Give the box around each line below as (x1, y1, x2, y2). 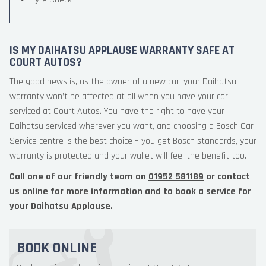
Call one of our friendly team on (9, 170, 148, 183)
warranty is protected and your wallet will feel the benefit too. (9, 150, 246, 162)
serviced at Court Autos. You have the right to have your (9, 105, 224, 118)
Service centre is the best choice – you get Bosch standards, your (9, 135, 256, 147)
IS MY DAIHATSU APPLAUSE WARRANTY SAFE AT (9, 43, 235, 58)
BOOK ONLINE (17, 239, 97, 258)
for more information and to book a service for (48, 185, 251, 198)
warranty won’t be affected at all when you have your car (9, 90, 228, 103)
